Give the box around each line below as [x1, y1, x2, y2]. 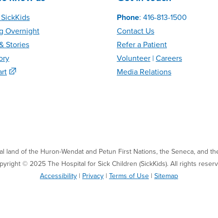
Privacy [82, 172, 104, 181]
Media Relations [117, 67, 171, 77]
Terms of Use [109, 172, 149, 181]
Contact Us [117, 26, 154, 36]
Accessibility [40, 172, 77, 181]
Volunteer [117, 54, 150, 64]
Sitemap [154, 172, 178, 181]
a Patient [135, 40, 167, 50]
